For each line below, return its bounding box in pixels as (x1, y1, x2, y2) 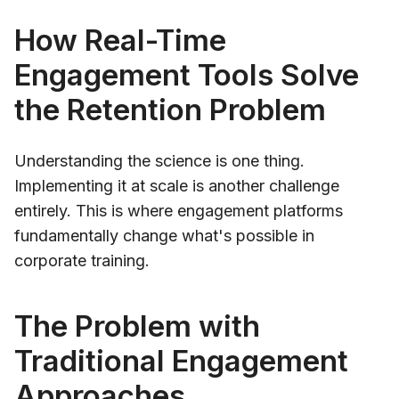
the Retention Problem (14, 91, 326, 127)
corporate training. (14, 250, 150, 270)
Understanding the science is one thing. (14, 151, 305, 170)
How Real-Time (14, 21, 226, 58)
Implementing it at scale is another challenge (14, 175, 339, 195)
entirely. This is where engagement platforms (14, 200, 343, 220)
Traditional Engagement (14, 342, 348, 379)
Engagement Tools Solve (14, 56, 359, 93)
